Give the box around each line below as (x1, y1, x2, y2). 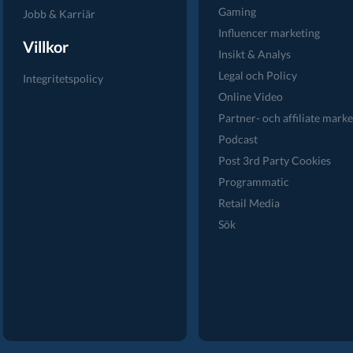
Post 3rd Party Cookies (217, 154, 331, 167)
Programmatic (217, 175, 289, 188)
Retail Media (217, 196, 280, 210)
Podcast (217, 132, 258, 146)
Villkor (23, 37, 69, 56)
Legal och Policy (217, 69, 297, 82)
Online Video (217, 90, 283, 103)
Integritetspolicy (23, 72, 104, 85)
